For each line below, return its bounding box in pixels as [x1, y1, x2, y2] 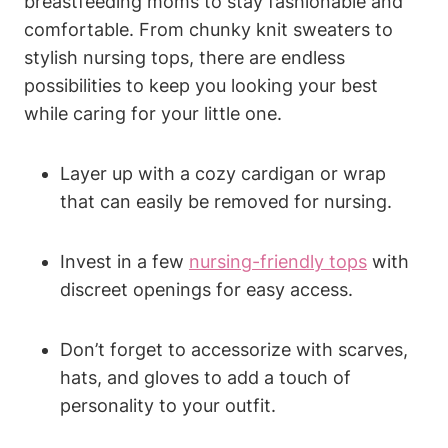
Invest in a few [60, 250, 189, 272]
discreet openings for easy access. [60, 278, 353, 300]
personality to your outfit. [60, 394, 276, 416]
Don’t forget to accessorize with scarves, [60, 338, 408, 360]
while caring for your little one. [24, 102, 282, 124]
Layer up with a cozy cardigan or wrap [60, 162, 386, 184]
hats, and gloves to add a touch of [60, 366, 351, 388]
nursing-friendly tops [189, 250, 367, 272]
